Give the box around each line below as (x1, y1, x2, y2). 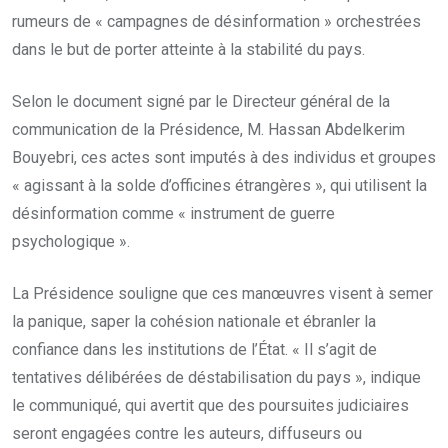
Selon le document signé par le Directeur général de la (12, 91, 390, 111)
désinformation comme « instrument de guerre (12, 203, 335, 223)
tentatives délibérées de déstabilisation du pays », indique (12, 367, 421, 387)
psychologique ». (12, 231, 130, 251)
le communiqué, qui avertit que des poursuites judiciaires (12, 395, 409, 415)
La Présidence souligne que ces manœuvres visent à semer (12, 283, 433, 303)
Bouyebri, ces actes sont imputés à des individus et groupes (12, 147, 436, 167)
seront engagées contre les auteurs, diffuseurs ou (12, 423, 362, 443)
